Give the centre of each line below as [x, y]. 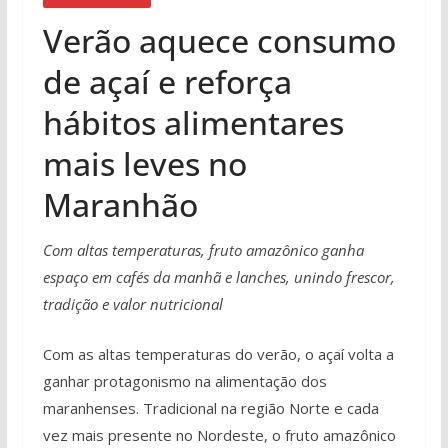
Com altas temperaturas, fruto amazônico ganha [203, 250]
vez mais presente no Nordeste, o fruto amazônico [219, 434]
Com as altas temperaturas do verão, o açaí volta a [218, 353]
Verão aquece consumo [219, 40]
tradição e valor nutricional [132, 304]
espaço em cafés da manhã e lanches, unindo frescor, [218, 277]
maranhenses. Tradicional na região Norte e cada [210, 407]
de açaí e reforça [167, 81]
